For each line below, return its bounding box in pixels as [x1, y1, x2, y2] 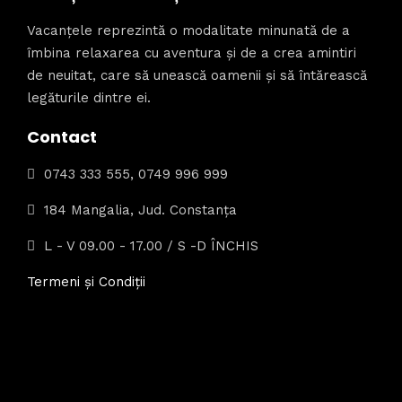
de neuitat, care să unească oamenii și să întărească [27, 67, 367, 84]
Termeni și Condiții [27, 274, 145, 291]
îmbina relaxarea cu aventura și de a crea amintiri [27, 45, 356, 62]
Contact [27, 125, 97, 148]
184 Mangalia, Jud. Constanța [44, 202, 237, 219]
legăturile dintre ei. [27, 90, 151, 107]
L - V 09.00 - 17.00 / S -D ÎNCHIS [44, 238, 258, 255]
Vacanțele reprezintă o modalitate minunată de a [27, 22, 350, 39]
